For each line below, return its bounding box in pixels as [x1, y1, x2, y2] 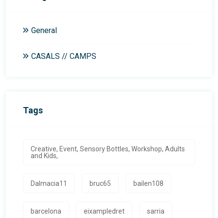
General [31, 26, 57, 36]
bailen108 [133, 180, 163, 188]
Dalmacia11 [31, 180, 67, 188]
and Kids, [31, 152, 58, 160]
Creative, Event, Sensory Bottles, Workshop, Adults [31, 145, 185, 153]
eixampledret [84, 207, 125, 216]
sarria [147, 207, 164, 216]
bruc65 [90, 180, 111, 188]
